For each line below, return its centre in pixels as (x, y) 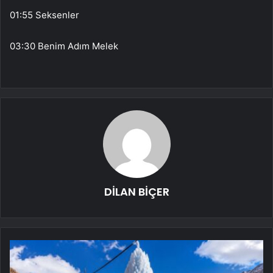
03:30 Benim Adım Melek (64, 46)
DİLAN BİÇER (136, 192)
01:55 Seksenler (44, 15)
